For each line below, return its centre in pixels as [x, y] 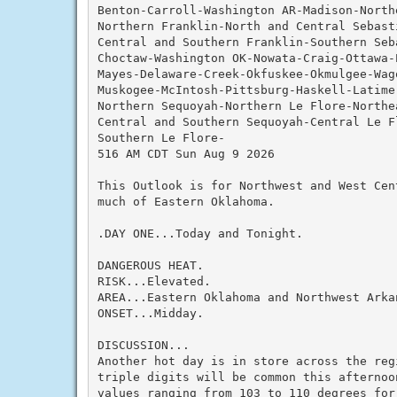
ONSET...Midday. [150, 313]
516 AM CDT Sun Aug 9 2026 [186, 153]
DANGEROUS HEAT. [150, 265]
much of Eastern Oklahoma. [186, 201]
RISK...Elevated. [154, 281]
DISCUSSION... [143, 345]
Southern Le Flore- [161, 137]
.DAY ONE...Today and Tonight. [200, 233]
